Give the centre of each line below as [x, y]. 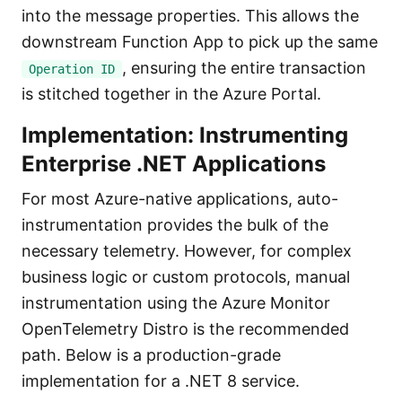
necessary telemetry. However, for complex [187, 251]
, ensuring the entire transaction [244, 68]
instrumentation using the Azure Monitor [176, 303]
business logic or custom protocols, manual [186, 277]
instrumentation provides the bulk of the [175, 225]
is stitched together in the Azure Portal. [171, 94]
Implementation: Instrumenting [185, 135]
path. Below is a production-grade [151, 355]
